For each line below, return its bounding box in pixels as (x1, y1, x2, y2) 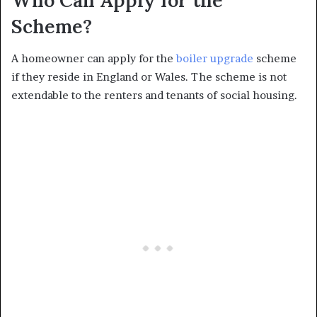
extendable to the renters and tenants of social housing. (11, 88, 300, 102)
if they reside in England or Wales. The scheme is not (11, 69, 287, 83)
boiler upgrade (176, 51, 253, 65)
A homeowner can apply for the (11, 51, 176, 65)
